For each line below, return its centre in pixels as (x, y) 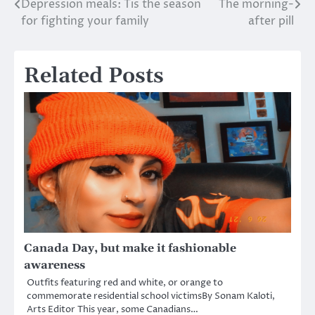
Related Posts (94, 76)
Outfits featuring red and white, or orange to (125, 282)
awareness (54, 265)
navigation (59, 33)
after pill (271, 21)
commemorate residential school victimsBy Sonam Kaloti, (151, 296)
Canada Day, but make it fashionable (130, 248)
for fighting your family (85, 21)
